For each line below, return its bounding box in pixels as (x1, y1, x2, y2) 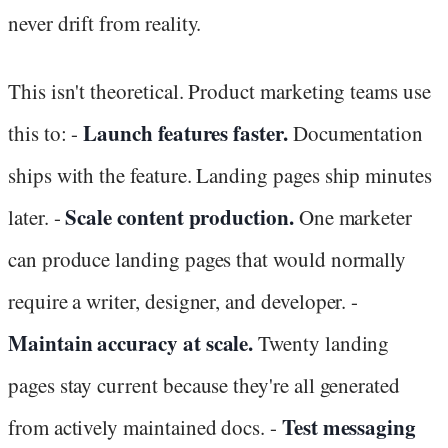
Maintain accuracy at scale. (8, 327, 254, 358)
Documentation (287, 118, 423, 147)
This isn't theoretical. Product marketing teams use (8, 76, 431, 105)
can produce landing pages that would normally (8, 244, 407, 273)
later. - (8, 202, 66, 231)
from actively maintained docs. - (8, 412, 282, 441)
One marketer (293, 202, 413, 231)
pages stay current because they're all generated (8, 370, 400, 399)
